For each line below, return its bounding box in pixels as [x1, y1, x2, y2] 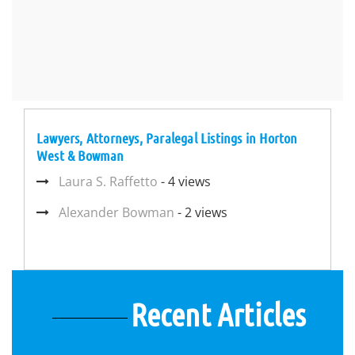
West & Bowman [36, 147, 124, 164]
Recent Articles [130, 295, 307, 333]
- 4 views [158, 173, 211, 190]
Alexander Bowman [59, 204, 174, 221]
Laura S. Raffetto [59, 173, 158, 190]
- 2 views [174, 204, 227, 221]
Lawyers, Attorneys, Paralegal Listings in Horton [36, 129, 298, 147]
